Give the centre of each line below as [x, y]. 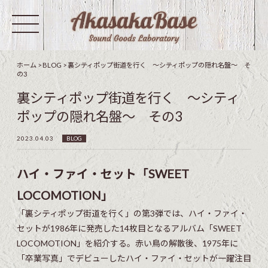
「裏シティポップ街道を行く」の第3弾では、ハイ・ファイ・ [132, 213]
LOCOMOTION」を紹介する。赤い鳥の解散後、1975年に [127, 243]
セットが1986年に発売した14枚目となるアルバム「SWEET [129, 228]
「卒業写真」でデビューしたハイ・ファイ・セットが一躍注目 [134, 258]
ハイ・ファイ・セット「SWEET [103, 173]
